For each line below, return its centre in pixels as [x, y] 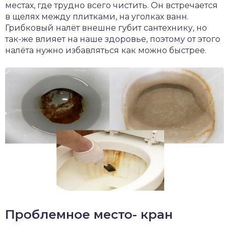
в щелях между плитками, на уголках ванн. [97, 16]
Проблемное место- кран [89, 214]
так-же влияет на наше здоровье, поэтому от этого [113, 39]
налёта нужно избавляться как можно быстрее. [106, 50]
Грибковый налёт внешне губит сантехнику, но [106, 28]
